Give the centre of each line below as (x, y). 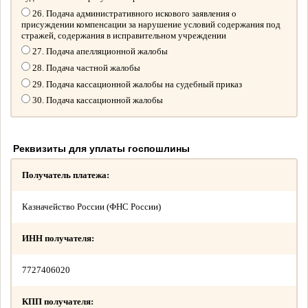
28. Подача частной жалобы (86, 68)
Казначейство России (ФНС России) (91, 207)
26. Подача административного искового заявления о (134, 13)
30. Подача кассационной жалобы (97, 100)
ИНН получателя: (58, 239)
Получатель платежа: (66, 175)
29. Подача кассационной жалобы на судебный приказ (136, 84)
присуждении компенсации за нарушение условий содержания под (151, 24)
